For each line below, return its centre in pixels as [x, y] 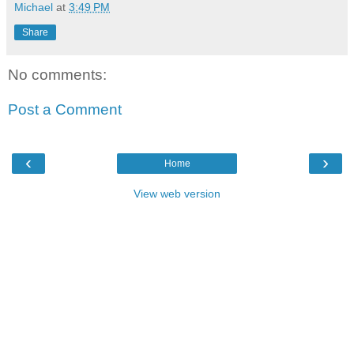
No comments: [57, 75]
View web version [177, 194]
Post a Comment [65, 109]
